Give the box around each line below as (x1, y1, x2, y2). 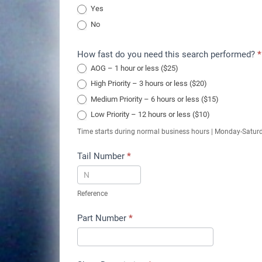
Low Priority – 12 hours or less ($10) (89, 110, 210, 119)
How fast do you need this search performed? (77, 49, 257, 60)
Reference (77, 189, 108, 198)
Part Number (77, 212, 129, 223)
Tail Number (77, 150, 127, 161)
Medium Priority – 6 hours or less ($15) (89, 94, 219, 104)
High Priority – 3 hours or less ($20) (89, 79, 207, 88)
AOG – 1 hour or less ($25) (89, 63, 178, 73)
